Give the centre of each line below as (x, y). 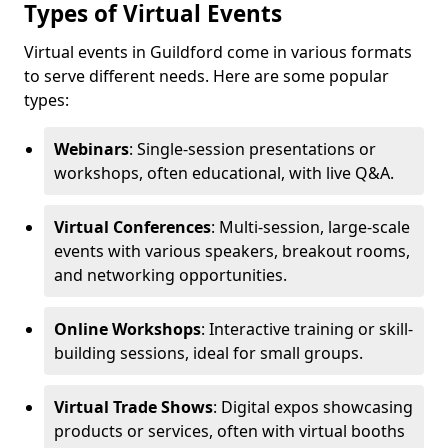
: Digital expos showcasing (313, 407)
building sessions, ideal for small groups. (208, 353)
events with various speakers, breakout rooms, (232, 251)
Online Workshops (127, 329)
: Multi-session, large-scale (310, 227)
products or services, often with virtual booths (229, 431)
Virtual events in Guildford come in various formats (218, 52)
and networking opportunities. (170, 275)
